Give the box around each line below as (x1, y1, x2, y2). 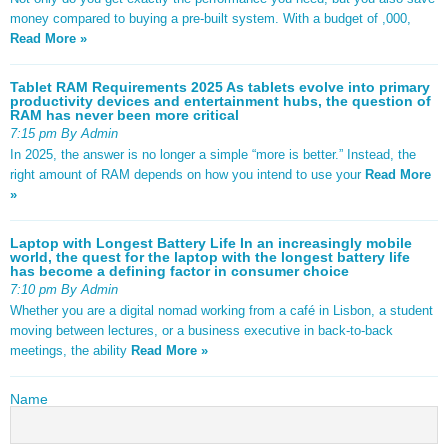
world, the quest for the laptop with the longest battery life (10, 248, 410, 265)
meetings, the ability (10, 342, 131, 358)
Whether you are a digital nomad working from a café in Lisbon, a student (10, 302, 433, 318)
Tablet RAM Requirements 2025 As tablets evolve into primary (10, 78, 430, 95)
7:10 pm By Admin (10, 281, 118, 297)
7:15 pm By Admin (10, 125, 118, 141)
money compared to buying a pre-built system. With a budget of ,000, (10, 10, 411, 26)
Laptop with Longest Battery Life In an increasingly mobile (10, 234, 412, 251)
